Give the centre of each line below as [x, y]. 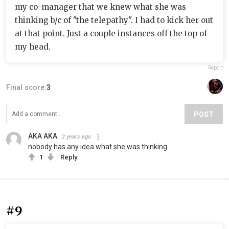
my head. [33, 47]
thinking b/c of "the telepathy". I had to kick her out [114, 20]
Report [215, 68]
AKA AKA [43, 136]
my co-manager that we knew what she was [100, 7]
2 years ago [76, 137]
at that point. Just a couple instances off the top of [111, 33]
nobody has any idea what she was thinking [98, 147]
